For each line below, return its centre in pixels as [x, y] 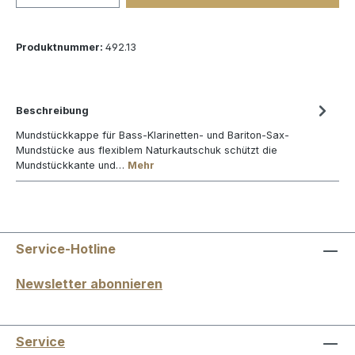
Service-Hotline [66, 249]
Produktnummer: [61, 47]
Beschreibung [52, 111]
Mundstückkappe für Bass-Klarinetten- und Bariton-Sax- [153, 135]
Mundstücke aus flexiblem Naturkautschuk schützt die [147, 150]
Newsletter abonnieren [89, 284]
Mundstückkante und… [72, 165]
